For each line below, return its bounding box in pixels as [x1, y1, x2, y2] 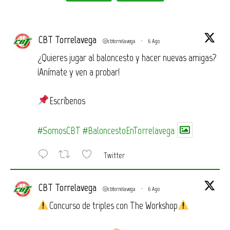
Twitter [104, 150, 125, 160]
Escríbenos [49, 94, 85, 107]
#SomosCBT [37, 124, 81, 136]
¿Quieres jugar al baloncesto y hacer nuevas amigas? [37, 51, 217, 64]
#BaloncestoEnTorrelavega [83, 124, 175, 136]
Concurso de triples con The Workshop [49, 199, 178, 212]
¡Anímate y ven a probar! [37, 65, 120, 78]
